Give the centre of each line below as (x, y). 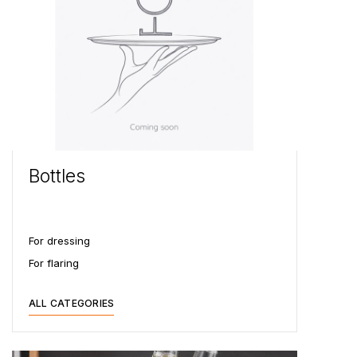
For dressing (59, 240)
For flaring (54, 263)
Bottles (57, 176)
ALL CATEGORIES (72, 303)
